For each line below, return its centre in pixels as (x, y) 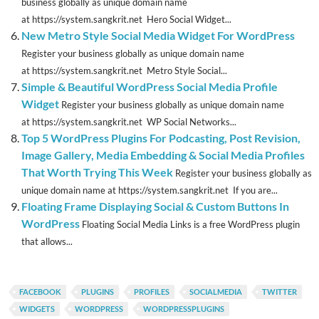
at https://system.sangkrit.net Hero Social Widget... (126, 20)
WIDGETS (37, 309)
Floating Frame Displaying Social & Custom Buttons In (155, 206)
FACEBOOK (40, 292)
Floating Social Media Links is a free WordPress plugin (191, 225)
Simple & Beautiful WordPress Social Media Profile (150, 87)
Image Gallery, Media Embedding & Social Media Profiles (163, 155)
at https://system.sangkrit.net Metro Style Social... (124, 71)
